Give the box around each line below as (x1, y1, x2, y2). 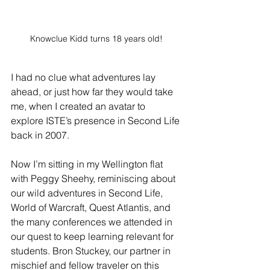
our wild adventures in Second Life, (11, 186, 165, 199)
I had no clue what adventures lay (11, 71, 158, 83)
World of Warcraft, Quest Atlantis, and (11, 201, 173, 213)
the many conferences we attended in (11, 215, 175, 228)
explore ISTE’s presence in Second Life (11, 114, 182, 127)
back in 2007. (11, 128, 69, 141)
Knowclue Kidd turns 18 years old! (30, 33, 163, 44)
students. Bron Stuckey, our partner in (11, 244, 173, 257)
